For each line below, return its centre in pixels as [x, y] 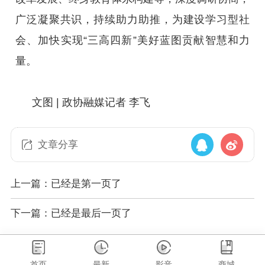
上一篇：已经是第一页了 [66, 184]
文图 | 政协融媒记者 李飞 [91, 102]
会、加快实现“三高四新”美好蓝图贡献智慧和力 [132, 40]
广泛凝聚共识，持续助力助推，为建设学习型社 [132, 19]
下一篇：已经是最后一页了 [71, 213]
